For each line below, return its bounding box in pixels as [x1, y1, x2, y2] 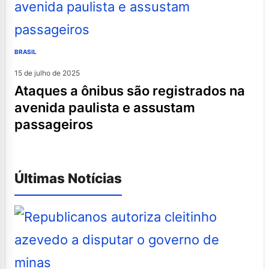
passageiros [14, 116, 93, 132]
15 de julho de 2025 [14, 68, 80, 77]
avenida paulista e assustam [14, 99, 195, 115]
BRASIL [14, 47, 37, 55]
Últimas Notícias [14, 169, 122, 186]
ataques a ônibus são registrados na [14, 82, 23, 98]
